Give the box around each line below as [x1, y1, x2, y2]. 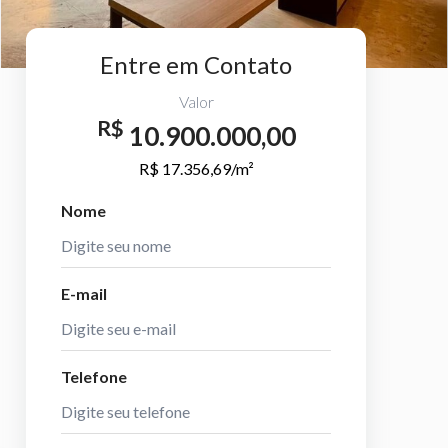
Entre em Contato [100, 49, 292, 79]
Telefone [61, 367, 127, 387]
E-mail [61, 284, 107, 304]
